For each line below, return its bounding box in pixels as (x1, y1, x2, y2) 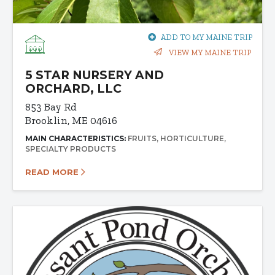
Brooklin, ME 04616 (25, 114, 117, 126)
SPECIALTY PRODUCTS (25, 144, 116, 153)
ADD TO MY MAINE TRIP (161, 32, 252, 42)
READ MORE (25, 166, 81, 177)
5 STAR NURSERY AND (25, 68, 164, 82)
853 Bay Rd (25, 100, 77, 113)
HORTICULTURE (160, 133, 224, 143)
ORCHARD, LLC (25, 81, 122, 96)
